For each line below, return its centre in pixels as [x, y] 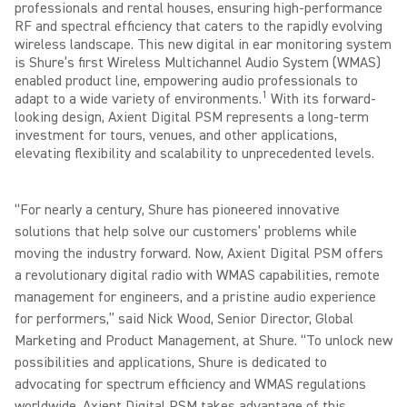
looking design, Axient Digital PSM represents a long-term [192, 117]
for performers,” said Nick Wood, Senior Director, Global [184, 319]
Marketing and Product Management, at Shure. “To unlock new [203, 341]
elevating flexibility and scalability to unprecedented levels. [194, 154]
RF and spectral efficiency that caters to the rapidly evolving [199, 26]
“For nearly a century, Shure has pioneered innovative [177, 210]
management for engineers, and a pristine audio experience [195, 297]
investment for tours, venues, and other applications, [176, 135]
